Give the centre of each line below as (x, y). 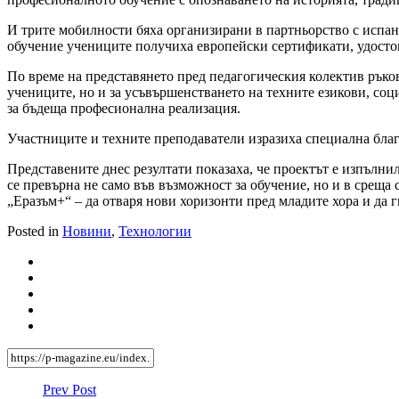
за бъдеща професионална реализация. (124, 109)
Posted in (35, 232)
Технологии (155, 232)
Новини (87, 232)
